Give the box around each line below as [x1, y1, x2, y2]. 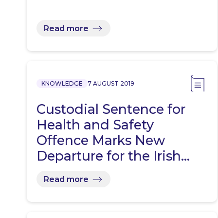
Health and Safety [36, 117, 154, 133]
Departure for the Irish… [36, 148, 190, 164]
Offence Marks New [36, 132, 165, 149]
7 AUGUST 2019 [88, 80, 134, 88]
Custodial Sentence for [36, 101, 185, 118]
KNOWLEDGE [41, 80, 83, 88]
